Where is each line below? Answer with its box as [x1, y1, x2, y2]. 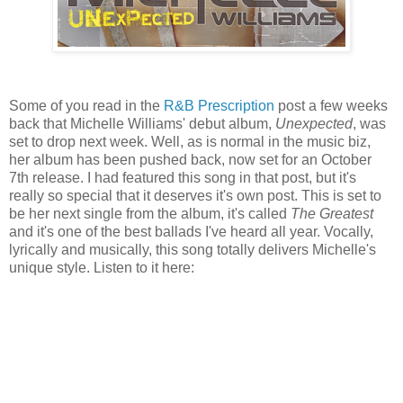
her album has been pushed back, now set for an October [9, 151, 372, 167]
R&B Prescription [164, 97, 274, 113]
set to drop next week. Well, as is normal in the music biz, [9, 133, 371, 149]
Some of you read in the [9, 97, 164, 113]
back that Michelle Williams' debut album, [9, 115, 275, 131]
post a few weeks [274, 97, 388, 113]
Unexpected [275, 115, 353, 131]
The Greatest [291, 205, 373, 221]
